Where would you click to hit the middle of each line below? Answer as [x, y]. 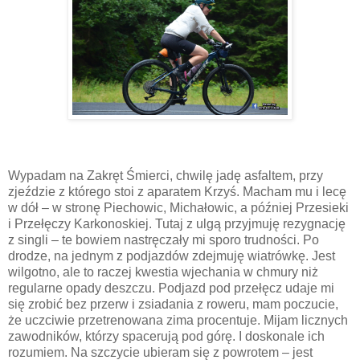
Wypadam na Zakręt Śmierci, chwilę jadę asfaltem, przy [166, 176]
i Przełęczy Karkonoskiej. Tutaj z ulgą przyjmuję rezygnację [177, 224]
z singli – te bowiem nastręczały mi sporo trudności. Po [164, 240]
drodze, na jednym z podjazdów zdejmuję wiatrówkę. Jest [172, 256]
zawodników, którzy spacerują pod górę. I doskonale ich [166, 337]
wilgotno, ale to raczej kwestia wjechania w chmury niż [163, 272]
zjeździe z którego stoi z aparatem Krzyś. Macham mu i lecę [177, 192]
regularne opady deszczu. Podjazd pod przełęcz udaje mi [171, 288]
